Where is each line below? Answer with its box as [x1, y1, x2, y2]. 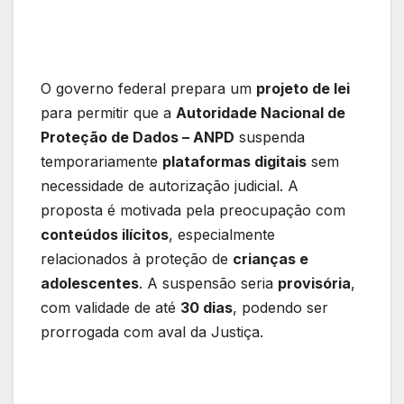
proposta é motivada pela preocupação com [41, 201, 345, 220]
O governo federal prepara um [41, 79, 256, 98]
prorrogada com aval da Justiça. [41, 323, 263, 342]
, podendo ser [233, 298, 328, 317]
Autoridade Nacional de [176, 104, 345, 123]
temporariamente [41, 152, 162, 171]
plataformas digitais [162, 152, 307, 171]
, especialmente [169, 225, 275, 244]
